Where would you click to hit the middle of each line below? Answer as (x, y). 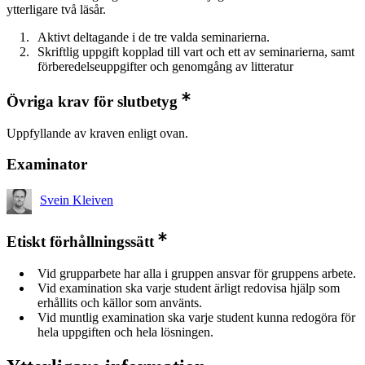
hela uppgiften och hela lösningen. (125, 332)
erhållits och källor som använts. (120, 302)
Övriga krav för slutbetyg (92, 101)
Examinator (47, 165)
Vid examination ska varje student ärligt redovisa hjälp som (189, 288)
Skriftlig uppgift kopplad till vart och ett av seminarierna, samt (196, 52)
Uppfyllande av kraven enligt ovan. (97, 133)
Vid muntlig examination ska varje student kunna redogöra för (196, 317)
